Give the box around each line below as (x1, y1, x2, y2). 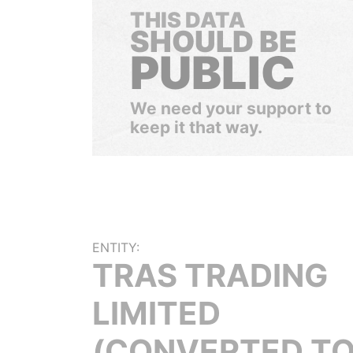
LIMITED (92, 294, 221, 333)
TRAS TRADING (92, 256, 328, 295)
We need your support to (130, 98, 332, 118)
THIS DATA (130, 7, 245, 33)
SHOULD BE (130, 24, 297, 59)
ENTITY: (92, 240, 139, 255)
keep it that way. (130, 117, 262, 137)
